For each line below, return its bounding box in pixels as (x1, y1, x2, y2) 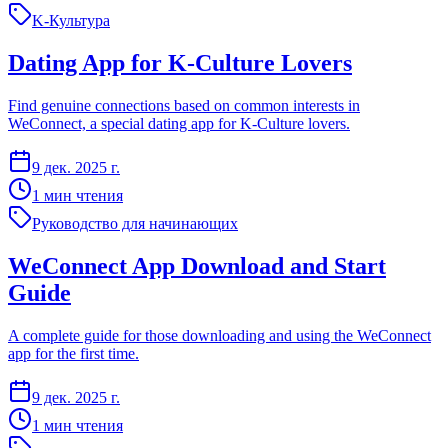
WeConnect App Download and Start (8, 252, 386, 279)
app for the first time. (8, 344, 139, 362)
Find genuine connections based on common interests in (8, 96, 360, 114)
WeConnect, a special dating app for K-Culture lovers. (8, 114, 350, 132)
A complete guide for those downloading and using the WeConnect (8, 326, 431, 344)
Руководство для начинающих (32, 214, 238, 232)
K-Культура (32, 12, 110, 30)
